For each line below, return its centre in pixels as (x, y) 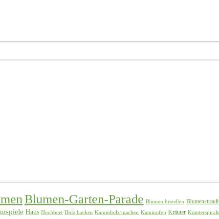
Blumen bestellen (165, 201)
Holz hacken (79, 212)
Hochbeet (52, 212)
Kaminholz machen (117, 212)
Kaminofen (153, 212)
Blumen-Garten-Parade (84, 199)
